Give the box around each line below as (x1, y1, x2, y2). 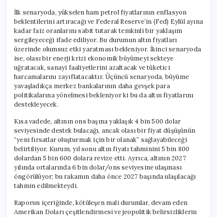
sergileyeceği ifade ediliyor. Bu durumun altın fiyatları (14, 35, 177, 44)
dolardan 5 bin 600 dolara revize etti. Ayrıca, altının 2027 (14, 154, 186, 162)
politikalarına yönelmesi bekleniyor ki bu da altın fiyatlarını (14, 91, 194, 99)
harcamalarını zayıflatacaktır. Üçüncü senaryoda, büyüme (14, 72, 189, 81)
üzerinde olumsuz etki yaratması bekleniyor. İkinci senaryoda (14, 45, 201, 53)
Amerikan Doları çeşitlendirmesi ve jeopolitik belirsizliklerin (14, 207, 197, 216)
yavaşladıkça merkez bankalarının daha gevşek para (14, 81, 170, 90)
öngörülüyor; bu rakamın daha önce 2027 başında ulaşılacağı (14, 172, 196, 181)
